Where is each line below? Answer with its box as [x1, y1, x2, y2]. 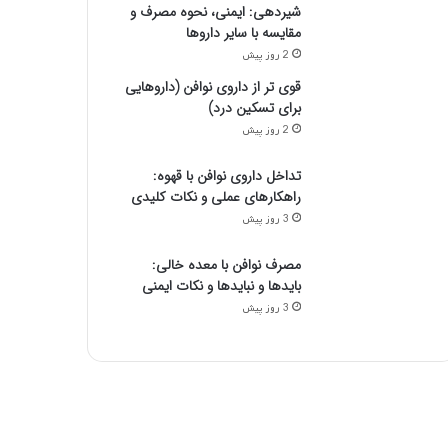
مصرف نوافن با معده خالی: [151, 254, 301, 276]
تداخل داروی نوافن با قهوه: [152, 165, 301, 187]
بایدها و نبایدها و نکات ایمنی [141, 275, 301, 297]
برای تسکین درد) [207, 97, 301, 119]
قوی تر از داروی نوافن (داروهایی [124, 76, 301, 98]
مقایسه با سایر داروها [185, 22, 301, 44]
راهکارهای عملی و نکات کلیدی [130, 186, 301, 208]
